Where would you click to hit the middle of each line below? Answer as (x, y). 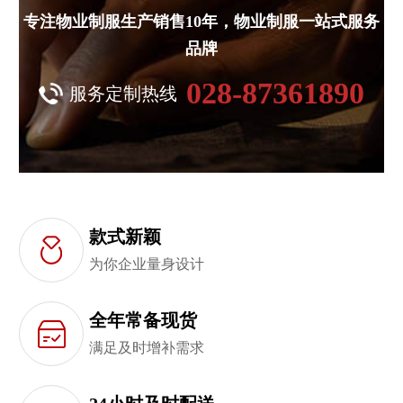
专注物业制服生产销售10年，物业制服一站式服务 (201, 22)
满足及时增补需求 (146, 348)
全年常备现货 (143, 321)
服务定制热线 (123, 94)
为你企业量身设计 (146, 264)
